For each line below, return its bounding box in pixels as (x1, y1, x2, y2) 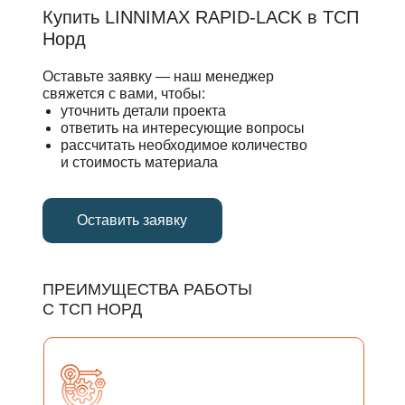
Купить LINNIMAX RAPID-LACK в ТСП (42, 7, 359, 27)
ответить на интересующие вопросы (60, 120, 305, 136)
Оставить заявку (77, 212, 187, 228)
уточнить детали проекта (60, 103, 226, 118)
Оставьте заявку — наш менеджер (42, 69, 274, 84)
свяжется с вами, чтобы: (42, 86, 205, 101)
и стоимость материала (60, 155, 218, 170)
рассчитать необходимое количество (60, 137, 307, 153)
